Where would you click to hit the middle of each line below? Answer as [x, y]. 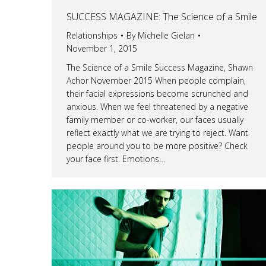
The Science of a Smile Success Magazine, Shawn [160, 67]
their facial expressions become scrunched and [157, 93]
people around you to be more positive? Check [157, 145]
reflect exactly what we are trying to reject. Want [157, 132]
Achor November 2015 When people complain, [156, 80]
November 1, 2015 [102, 48]
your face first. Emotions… [116, 159]
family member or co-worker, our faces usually [155, 119]
